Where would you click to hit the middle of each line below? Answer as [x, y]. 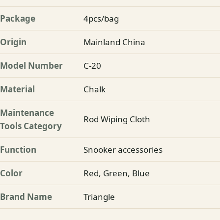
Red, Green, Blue [117, 173]
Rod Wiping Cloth [117, 119]
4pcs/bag [101, 19]
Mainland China [114, 42]
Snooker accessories [123, 150]
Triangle [99, 197]
